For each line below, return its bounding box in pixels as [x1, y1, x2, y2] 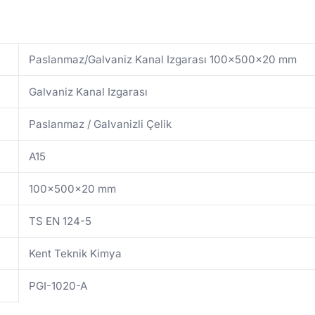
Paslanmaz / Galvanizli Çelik [29, 117, 172, 131]
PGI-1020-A [29, 279, 88, 293]
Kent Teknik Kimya [29, 247, 122, 261]
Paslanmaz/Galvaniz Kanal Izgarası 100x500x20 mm [29, 53, 297, 67]
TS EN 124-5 [29, 214, 92, 229]
